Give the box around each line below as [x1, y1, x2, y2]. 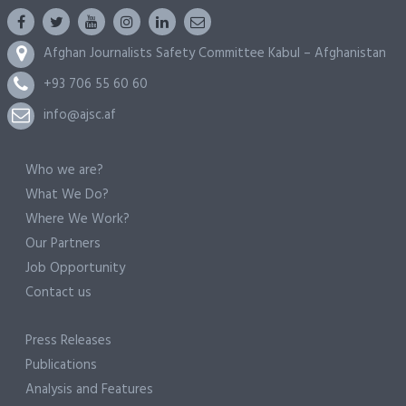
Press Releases [25, 329, 111, 352]
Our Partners [25, 232, 101, 255]
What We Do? [25, 183, 109, 206]
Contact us [25, 281, 92, 304]
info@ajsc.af [43, 103, 116, 126]
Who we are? [25, 159, 103, 181]
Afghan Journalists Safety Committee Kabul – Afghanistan [43, 42, 386, 64]
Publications [25, 353, 97, 376]
